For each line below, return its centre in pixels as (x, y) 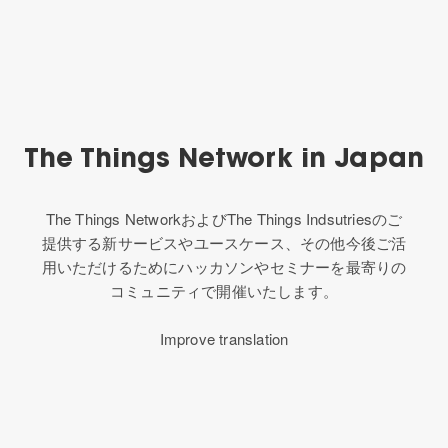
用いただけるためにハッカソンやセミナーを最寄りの (224, 266)
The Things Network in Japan (224, 161)
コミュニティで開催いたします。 (223, 290)
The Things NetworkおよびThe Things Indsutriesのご (224, 218)
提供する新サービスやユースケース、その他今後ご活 (224, 242)
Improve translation (224, 338)
